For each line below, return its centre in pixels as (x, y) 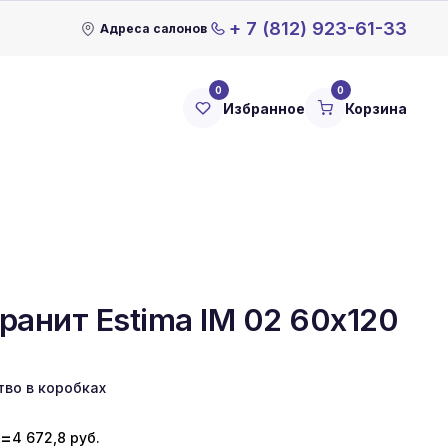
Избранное (264, 108)
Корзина (376, 108)
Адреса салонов (153, 28)
